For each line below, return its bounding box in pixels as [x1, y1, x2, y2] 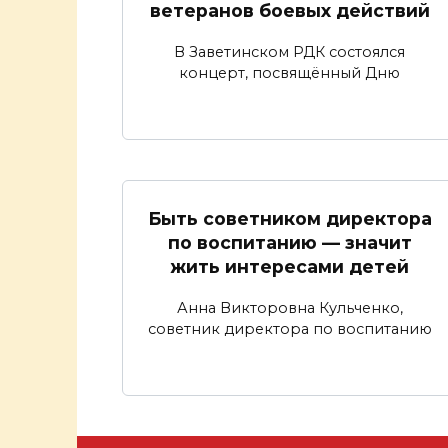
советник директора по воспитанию [147, 320, 432, 339]
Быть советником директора [147, 208, 432, 230]
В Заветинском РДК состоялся [174, 43, 405, 62]
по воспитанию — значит [167, 232, 412, 254]
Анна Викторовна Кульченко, [176, 299, 403, 318]
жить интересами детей [170, 256, 409, 278]
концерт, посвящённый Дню [179, 64, 400, 83]
